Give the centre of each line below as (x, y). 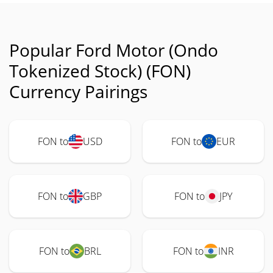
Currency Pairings (78, 91)
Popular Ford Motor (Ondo (114, 50)
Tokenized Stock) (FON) (100, 71)
